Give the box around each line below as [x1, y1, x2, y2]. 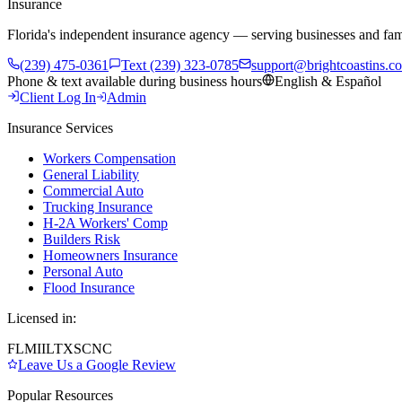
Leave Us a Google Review [18, 356, 176, 372]
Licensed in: [7, 310, 76, 326]
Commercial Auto [43, 182, 144, 198]
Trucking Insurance [43, 198, 153, 214]
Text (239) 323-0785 [121, 57, 239, 73]
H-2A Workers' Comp [43, 214, 168, 231]
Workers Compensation [43, 150, 176, 166]
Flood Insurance [43, 279, 135, 295]
